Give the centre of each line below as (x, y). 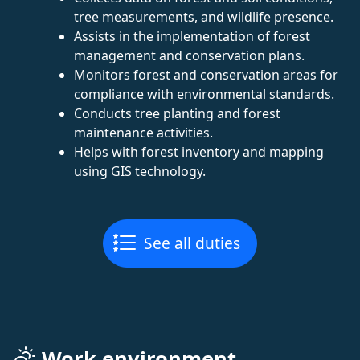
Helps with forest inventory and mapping (199, 151)
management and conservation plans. (189, 55)
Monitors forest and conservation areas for (206, 74)
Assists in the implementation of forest (192, 36)
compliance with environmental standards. (204, 94)
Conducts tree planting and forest (177, 113)
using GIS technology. (140, 171)
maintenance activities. (143, 132)
